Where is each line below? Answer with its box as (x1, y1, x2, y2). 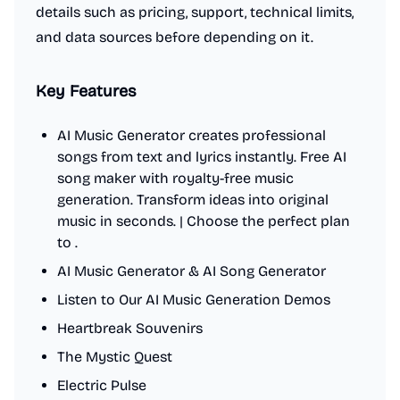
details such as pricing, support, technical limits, (36, 4, 354, 21)
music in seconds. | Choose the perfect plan (57, 212, 350, 229)
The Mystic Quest (57, 348, 172, 365)
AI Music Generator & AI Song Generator (57, 262, 326, 279)
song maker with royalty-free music (57, 170, 294, 187)
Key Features (36, 81, 137, 101)
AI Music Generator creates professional (57, 127, 326, 144)
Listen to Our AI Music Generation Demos (57, 291, 330, 308)
